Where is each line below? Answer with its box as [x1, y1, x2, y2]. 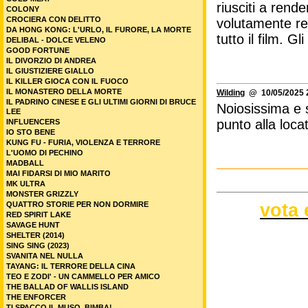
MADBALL [6, 159, 44, 167]
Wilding [217, 88, 245, 98]
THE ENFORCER [6, 293, 66, 301]
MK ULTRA [6, 179, 45, 188]
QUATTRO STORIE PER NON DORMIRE [6, 200, 148, 208]
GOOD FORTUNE [6, 46, 69, 54]
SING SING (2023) [6, 241, 69, 250]
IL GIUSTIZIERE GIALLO [6, 67, 94, 75]
